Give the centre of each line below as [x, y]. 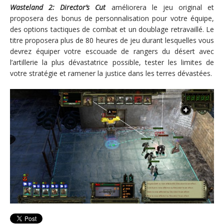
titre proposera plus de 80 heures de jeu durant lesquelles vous [112, 40]
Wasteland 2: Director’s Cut [58, 7]
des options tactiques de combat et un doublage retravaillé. [108, 29]
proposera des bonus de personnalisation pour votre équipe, [112, 18]
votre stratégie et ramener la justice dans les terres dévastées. [111, 73]
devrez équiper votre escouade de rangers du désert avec [112, 51]
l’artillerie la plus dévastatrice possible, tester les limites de [112, 62]
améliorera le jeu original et [160, 7]
